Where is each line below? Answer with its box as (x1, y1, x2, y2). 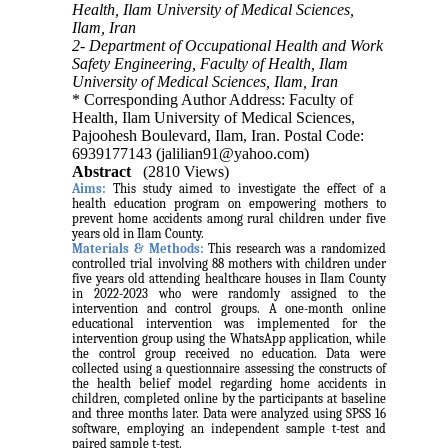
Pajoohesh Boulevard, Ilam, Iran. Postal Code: (72, 126, 365, 144)
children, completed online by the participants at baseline (72, 390, 386, 406)
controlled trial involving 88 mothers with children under (72, 255, 386, 271)
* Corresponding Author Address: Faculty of (72, 90, 354, 108)
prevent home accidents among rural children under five (72, 210, 386, 226)
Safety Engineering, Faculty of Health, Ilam (72, 54, 349, 72)
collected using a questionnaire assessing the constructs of (72, 360, 386, 376)
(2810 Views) (143, 162, 230, 180)
